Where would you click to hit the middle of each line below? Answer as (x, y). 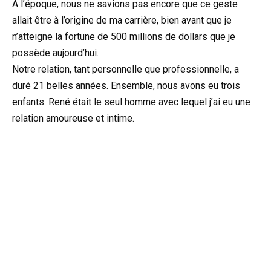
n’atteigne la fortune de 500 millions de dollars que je (124, 37)
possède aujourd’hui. (55, 53)
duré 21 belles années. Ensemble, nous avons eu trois (126, 86)
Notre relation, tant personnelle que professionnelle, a (126, 70)
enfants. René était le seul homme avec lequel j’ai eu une (131, 102)
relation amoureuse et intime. (73, 119)
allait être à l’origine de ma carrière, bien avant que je (122, 21)
